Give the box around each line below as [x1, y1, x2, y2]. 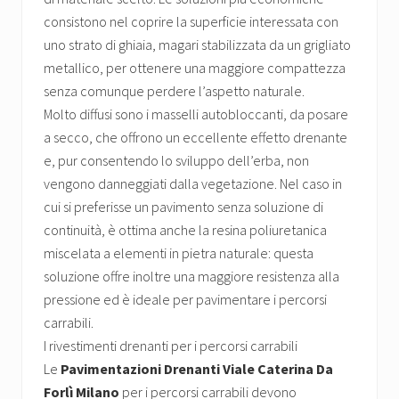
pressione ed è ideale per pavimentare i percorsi [44, 290, 327, 309]
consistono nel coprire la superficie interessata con [44, 12, 338, 31]
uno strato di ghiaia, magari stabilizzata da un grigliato [44, 36, 351, 54]
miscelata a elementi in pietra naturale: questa [44, 244, 313, 263]
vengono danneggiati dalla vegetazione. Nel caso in [44, 175, 342, 193]
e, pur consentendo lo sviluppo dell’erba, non [44, 151, 309, 170]
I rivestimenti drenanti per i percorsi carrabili [44, 337, 297, 355]
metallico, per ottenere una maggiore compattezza [44, 59, 346, 77]
